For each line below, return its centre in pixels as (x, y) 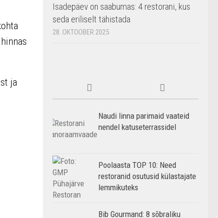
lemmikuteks (118, 187)
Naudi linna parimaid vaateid (144, 116)
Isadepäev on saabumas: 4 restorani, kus (121, 7)
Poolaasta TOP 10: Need (137, 165)
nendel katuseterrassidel (137, 127)
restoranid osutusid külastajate (147, 176)
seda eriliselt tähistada (91, 19)
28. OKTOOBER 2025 (81, 32)
